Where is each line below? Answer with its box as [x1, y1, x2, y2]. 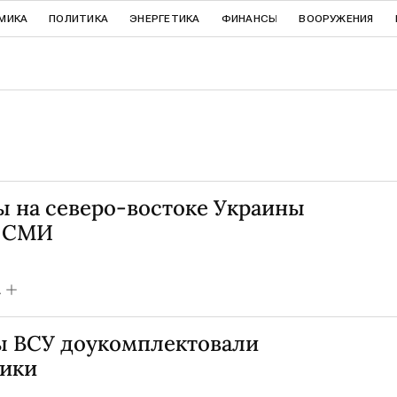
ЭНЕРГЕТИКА [129, 12, 200, 25]
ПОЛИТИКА [49, 12, 109, 25]
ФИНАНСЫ [221, 12, 278, 25]
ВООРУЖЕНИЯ [299, 12, 374, 25]
